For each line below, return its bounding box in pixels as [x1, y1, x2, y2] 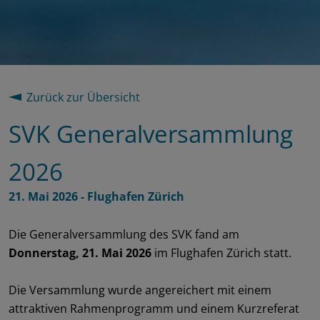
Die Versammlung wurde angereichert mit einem [9, 282, 271, 298]
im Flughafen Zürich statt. [151, 245, 291, 261]
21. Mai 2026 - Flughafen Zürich [9, 189, 184, 204]
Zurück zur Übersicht [26, 89, 140, 105]
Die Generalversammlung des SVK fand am [9, 226, 239, 242]
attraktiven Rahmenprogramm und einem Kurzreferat [9, 301, 299, 316]
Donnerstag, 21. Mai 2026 [9, 245, 151, 261]
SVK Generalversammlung [9, 118, 293, 150]
